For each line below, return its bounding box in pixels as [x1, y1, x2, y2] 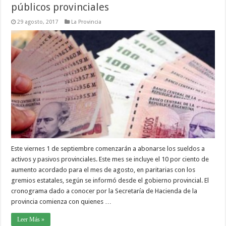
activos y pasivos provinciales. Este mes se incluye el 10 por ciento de [11, 155, 209, 163]
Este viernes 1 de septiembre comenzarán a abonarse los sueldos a [11, 145, 205, 153]
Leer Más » [17, 216, 45, 223]
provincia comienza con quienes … [11, 198, 112, 206]
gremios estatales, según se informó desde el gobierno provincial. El [11, 177, 209, 185]
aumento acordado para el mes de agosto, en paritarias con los [11, 166, 196, 174]
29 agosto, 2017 [17, 18, 59, 25]
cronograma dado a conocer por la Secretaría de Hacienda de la [11, 187, 198, 195]
